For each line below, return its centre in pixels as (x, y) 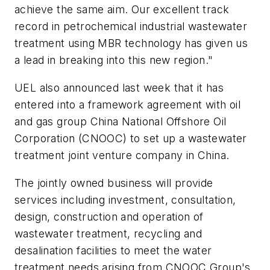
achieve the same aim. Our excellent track (122, 10)
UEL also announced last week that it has (119, 88)
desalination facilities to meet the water (113, 250)
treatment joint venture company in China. (122, 155)
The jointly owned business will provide (114, 183)
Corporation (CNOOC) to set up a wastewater (131, 139)
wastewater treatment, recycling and (108, 233)
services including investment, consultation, (125, 199)
